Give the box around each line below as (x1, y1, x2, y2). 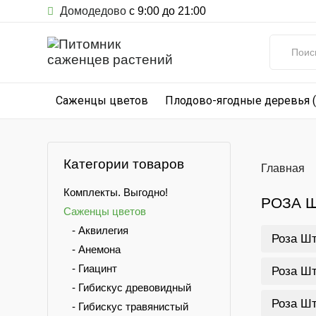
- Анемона (63, 243, 121, 255)
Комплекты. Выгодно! (63, 186, 168, 198)
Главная (260, 162, 305, 174)
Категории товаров (63, 157, 184, 171)
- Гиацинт (63, 262, 117, 274)
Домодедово (57, 5, 126, 17)
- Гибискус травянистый (63, 300, 188, 312)
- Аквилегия (63, 224, 128, 236)
